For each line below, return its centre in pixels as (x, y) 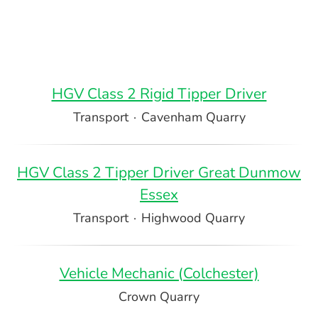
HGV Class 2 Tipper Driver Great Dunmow (159, 172)
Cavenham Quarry (193, 117)
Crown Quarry (159, 297)
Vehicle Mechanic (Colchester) (159, 273)
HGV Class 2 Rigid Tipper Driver (159, 94)
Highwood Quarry (193, 218)
